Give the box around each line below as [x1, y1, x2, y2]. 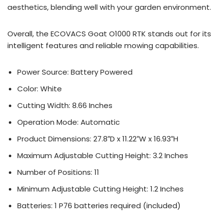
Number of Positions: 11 [17, 167, 99, 177]
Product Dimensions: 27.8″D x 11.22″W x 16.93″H [17, 134, 178, 144]
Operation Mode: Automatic [17, 117, 120, 127]
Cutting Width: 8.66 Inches [17, 100, 112, 110]
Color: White [17, 83, 62, 94]
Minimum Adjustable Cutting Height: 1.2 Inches [17, 184, 184, 194]
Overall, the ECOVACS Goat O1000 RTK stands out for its [7, 28, 211, 39]
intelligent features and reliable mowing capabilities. [7, 40, 199, 51]
